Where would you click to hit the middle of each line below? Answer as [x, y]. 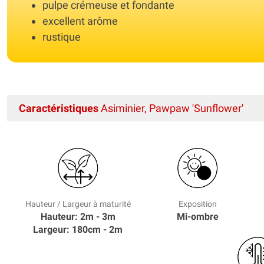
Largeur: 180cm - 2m [78, 229]
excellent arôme [80, 21]
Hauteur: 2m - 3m [78, 216]
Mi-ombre [197, 216]
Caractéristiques [59, 108]
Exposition [197, 204]
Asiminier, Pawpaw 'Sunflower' [171, 108]
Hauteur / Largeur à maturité [78, 204]
